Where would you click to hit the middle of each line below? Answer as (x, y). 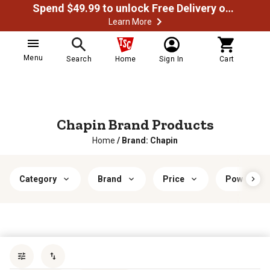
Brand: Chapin (150, 140)
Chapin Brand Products (135, 124)
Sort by (189, 249)
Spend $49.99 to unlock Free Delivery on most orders (230, 8)
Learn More (130, 22)
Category (38, 179)
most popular (231, 249)
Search (79, 59)
